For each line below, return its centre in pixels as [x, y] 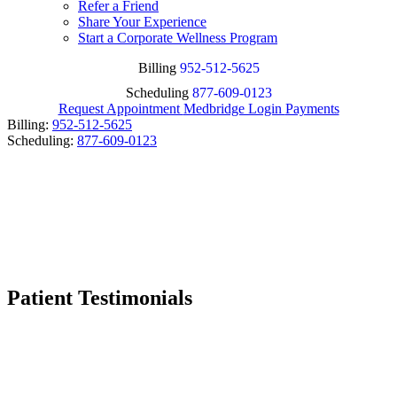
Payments [312, 109]
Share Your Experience [142, 22]
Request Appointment [121, 109]
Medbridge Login [234, 109]
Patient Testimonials [100, 297]
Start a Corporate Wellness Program [178, 38]
